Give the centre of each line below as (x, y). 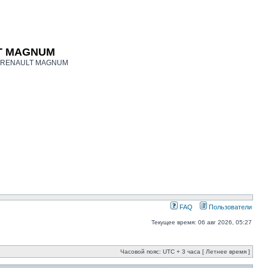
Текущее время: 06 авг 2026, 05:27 (202, 222)
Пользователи (229, 207)
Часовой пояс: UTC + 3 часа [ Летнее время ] (185, 252)
